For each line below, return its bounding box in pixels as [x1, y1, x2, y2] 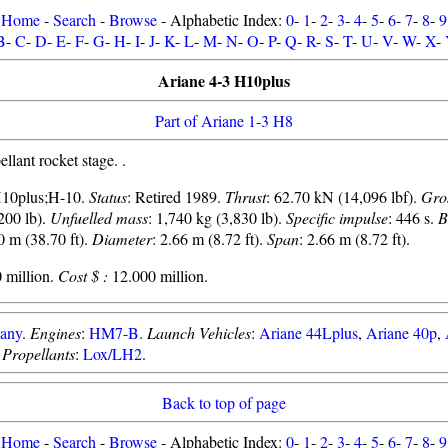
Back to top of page [162, 392, 286, 413]
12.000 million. [108, 265, 208, 286]
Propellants [2, 343, 75, 364]
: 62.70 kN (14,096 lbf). [266, 186, 421, 207]
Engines [30, 322, 81, 343]
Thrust [225, 186, 266, 207]
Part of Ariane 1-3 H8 [155, 110, 293, 131]
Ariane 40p [366, 322, 437, 343]
